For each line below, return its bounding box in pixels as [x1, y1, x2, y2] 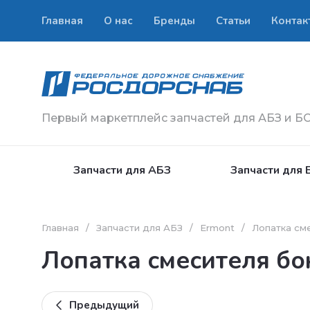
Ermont [200, 221, 235, 233]
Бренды [154, 14, 195, 28]
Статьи [216, 14, 250, 28]
